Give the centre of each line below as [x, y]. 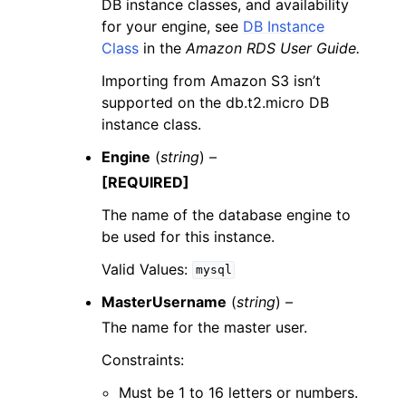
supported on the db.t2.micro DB [215, 102]
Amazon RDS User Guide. [273, 48]
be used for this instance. [188, 236]
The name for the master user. [204, 327]
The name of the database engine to [226, 214]
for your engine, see [172, 26]
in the [162, 48]
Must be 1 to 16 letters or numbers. [239, 392]
